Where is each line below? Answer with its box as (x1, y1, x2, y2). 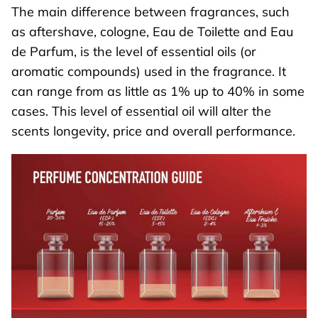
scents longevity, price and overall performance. (11, 122, 295, 139)
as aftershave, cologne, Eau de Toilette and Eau (11, 23, 293, 40)
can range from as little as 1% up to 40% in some (11, 82, 305, 99)
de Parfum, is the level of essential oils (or (11, 43, 256, 60)
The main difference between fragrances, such (11, 3, 290, 20)
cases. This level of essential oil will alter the (11, 102, 271, 119)
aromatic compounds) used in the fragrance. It (11, 62, 286, 79)
